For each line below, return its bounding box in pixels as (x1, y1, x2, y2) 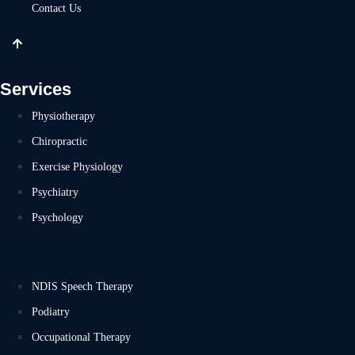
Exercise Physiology (32, 161, 123, 173)
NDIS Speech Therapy (32, 281, 133, 292)
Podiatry (32, 306, 70, 318)
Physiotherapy (32, 110, 95, 122)
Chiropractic (32, 136, 87, 147)
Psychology (32, 212, 83, 223)
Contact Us (32, 2, 81, 14)
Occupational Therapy (32, 331, 131, 343)
